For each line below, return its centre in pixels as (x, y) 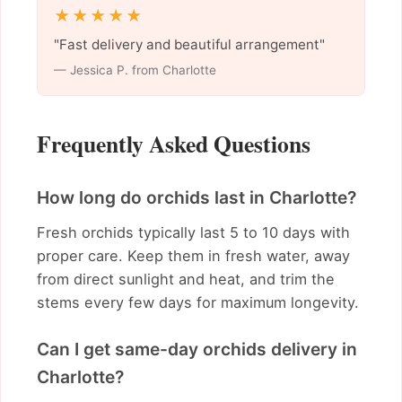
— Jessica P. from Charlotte (135, 70)
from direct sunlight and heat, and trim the (186, 280)
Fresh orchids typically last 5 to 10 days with (193, 233)
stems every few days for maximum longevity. (198, 303)
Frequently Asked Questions (174, 144)
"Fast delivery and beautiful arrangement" (189, 45)
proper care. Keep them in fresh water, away (193, 256)
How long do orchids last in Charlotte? (197, 198)
